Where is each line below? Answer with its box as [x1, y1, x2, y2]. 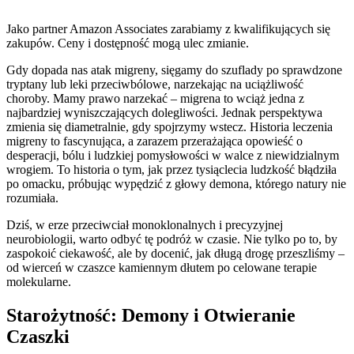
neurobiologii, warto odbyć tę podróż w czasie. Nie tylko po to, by [6, 232, 337, 246]
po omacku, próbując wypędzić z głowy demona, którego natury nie [6, 176, 346, 190]
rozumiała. [6, 190, 58, 205]
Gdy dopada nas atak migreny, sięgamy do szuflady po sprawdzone [6, 62, 342, 77]
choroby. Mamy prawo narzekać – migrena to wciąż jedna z [6, 91, 304, 105]
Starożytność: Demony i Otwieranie [6, 304, 296, 326]
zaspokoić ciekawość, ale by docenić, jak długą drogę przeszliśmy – [6, 246, 345, 260]
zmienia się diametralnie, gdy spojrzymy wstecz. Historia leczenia [6, 119, 333, 134]
